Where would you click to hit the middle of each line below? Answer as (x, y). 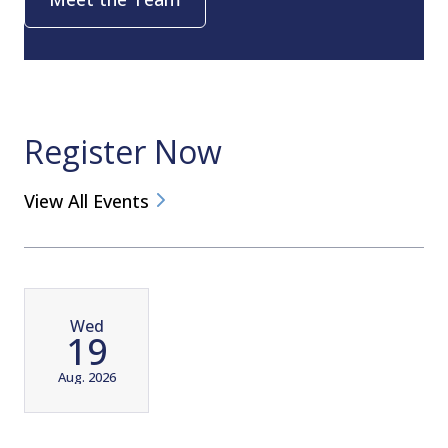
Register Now (123, 152)
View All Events (86, 201)
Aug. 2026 (86, 376)
